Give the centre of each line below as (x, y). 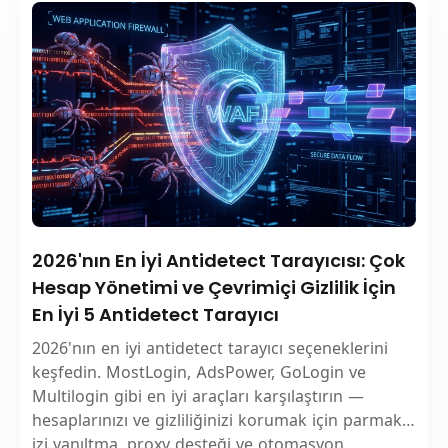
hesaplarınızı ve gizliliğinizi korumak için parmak (217, 419)
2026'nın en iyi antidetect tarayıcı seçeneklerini (210, 347)
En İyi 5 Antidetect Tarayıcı (155, 314)
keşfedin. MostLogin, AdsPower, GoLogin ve (199, 371)
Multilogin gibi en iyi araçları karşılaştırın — (198, 395)
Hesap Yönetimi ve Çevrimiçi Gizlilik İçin (214, 287)
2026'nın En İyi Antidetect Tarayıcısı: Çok (218, 260)
